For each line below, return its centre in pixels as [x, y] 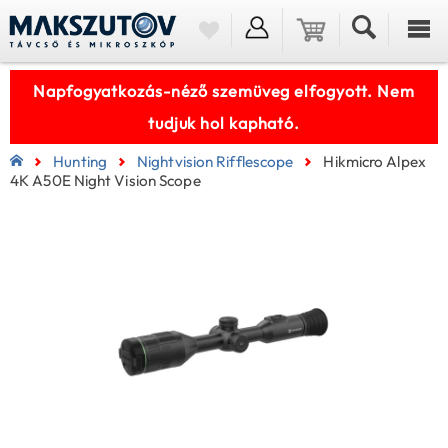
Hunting [80, 162]
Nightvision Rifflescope [215, 162]
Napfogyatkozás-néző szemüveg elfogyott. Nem [224, 91]
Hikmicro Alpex [374, 162]
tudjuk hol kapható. [224, 123]
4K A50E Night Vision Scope [105, 181]
